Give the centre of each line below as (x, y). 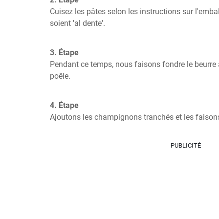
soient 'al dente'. (77, 23)
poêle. (60, 76)
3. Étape (64, 53)
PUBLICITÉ (186, 145)
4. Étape (64, 105)
